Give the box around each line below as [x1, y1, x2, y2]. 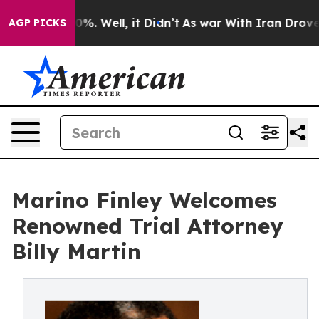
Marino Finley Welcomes [11, 187, 277, 214]
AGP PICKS [9, 16, 66, 29]
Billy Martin [11, 238, 141, 265]
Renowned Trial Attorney [11, 212, 283, 239]
